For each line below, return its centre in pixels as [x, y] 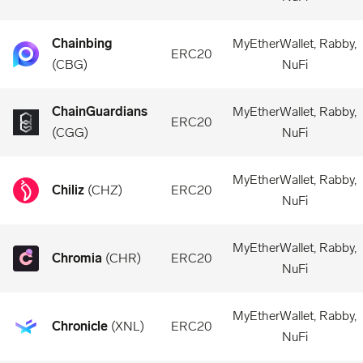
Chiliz [68, 190]
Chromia [77, 258]
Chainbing [82, 43]
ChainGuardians [100, 111]
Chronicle [80, 326]
